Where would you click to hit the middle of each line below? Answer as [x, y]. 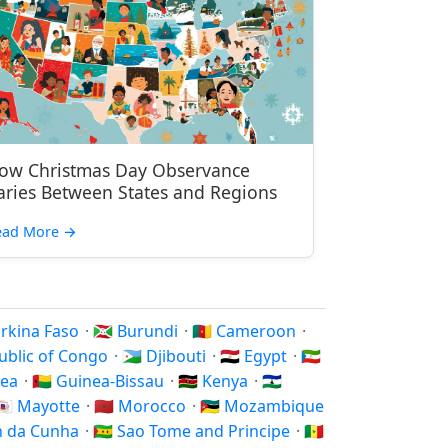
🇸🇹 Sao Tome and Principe [193, 431]
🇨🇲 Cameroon [246, 331]
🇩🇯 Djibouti [166, 356]
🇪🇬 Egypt [255, 356]
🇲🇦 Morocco [142, 406]
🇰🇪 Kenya [215, 381]
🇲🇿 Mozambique [262, 406]
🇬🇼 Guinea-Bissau [100, 381]
